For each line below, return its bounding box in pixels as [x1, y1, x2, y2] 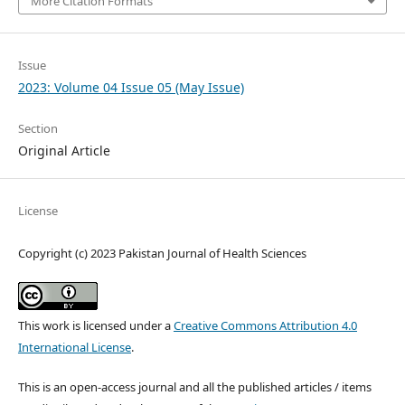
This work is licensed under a [17, 317, 174, 334]
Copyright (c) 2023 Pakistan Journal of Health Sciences [17, 245, 306, 262]
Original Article [17, 142, 110, 160]
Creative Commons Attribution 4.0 [173, 317, 357, 334]
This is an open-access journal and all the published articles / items [17, 379, 372, 396]
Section [17, 120, 58, 137]
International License [17, 339, 131, 356]
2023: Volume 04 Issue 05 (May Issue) [17, 79, 244, 97]
